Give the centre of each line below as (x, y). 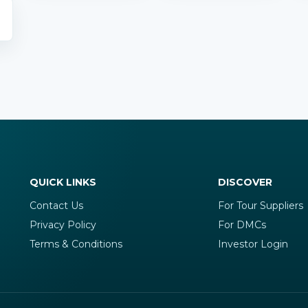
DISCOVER (245, 182)
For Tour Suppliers (261, 206)
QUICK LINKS (63, 182)
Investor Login (253, 244)
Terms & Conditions (76, 244)
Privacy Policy (63, 225)
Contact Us (56, 206)
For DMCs (242, 225)
